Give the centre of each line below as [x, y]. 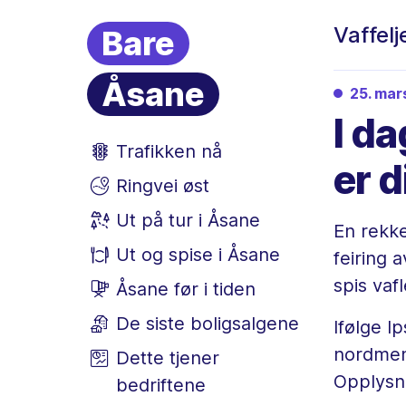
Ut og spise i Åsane [198, 255]
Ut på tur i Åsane [188, 220]
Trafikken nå [169, 151]
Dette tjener [167, 358]
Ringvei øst [163, 186]
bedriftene [160, 385]
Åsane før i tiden [186, 289]
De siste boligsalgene [208, 324]
